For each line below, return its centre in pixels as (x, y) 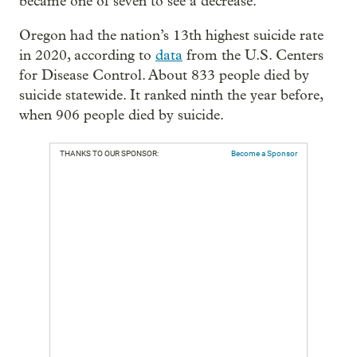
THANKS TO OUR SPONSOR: (109, 153)
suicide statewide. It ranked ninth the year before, (171, 95)
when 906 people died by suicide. (122, 115)
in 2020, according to (87, 55)
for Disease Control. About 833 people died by (164, 75)
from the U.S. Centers (253, 55)
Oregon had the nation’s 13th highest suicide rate (171, 35)
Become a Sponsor (264, 153)
